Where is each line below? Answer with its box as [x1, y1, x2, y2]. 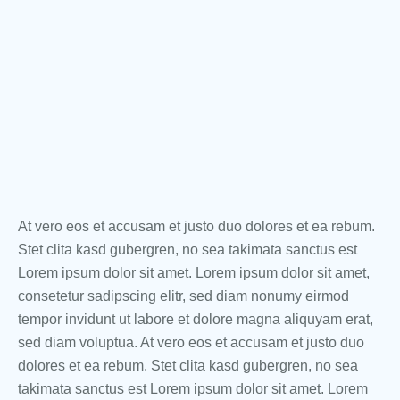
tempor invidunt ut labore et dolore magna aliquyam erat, [18, 312, 373, 328]
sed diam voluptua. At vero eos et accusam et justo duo [18, 335, 364, 351]
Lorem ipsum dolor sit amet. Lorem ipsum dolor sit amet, [18, 265, 370, 281]
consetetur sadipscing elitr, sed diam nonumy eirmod [18, 288, 349, 304]
